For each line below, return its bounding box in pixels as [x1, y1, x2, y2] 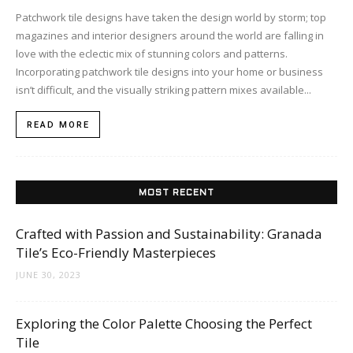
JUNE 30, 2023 [16, 268, 81, 281]
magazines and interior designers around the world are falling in [16, 28, 324, 43]
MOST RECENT [139, 188, 214, 197]
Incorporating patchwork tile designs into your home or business [16, 64, 323, 79]
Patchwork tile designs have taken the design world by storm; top [16, 9, 326, 24]
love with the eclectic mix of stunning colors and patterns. [16, 46, 288, 61]
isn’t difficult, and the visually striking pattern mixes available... [16, 82, 311, 97]
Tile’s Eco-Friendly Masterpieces [16, 243, 216, 262]
